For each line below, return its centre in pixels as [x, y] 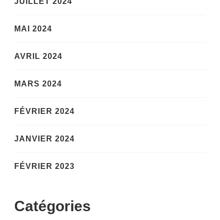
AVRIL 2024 [38, 56]
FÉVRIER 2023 [44, 166]
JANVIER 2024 [44, 139]
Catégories [53, 206]
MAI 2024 [33, 29]
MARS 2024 [38, 84]
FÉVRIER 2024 [44, 111]
